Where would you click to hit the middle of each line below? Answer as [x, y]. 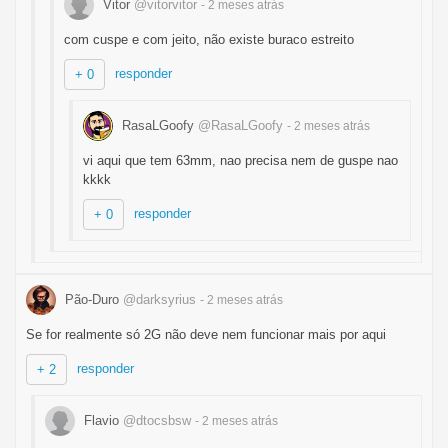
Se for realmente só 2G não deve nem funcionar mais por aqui [206, 334]
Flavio [101, 420]
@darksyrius [159, 299]
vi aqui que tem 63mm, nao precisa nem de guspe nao [240, 160]
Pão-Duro [92, 299]
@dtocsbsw [157, 420]
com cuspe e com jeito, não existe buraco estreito [209, 39]
